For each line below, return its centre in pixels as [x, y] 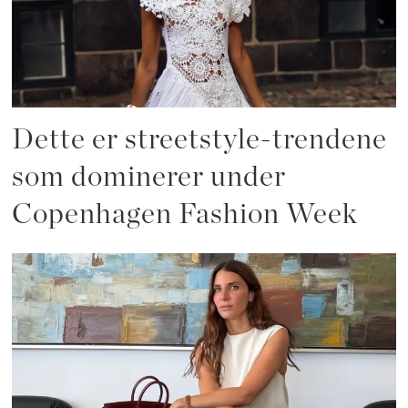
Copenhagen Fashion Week [185, 214]
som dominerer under [149, 177]
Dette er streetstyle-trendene [200, 139]
